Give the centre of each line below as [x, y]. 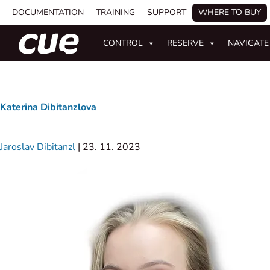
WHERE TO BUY [230, 12]
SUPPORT [167, 12]
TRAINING [115, 12]
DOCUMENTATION [48, 12]
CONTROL [123, 43]
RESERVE [186, 43]
